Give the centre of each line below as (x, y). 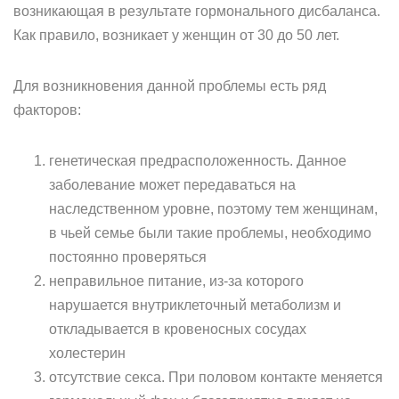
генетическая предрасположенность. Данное (198, 161)
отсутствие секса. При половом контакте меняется (216, 377)
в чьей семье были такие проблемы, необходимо (210, 233)
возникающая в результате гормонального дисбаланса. (197, 11)
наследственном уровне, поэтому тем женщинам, (213, 209)
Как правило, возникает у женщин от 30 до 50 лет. (176, 35)
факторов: (47, 110)
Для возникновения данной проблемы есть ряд (170, 86)
